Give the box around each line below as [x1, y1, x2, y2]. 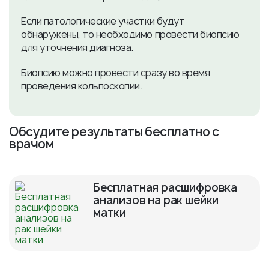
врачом [9, 136, 54, 152]
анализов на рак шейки [93, 193, 219, 208]
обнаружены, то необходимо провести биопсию [21, 28, 240, 41]
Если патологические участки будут [21, 14, 185, 28]
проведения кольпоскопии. [21, 79, 142, 92]
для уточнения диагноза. [21, 41, 133, 54]
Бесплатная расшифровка [93, 180, 238, 195]
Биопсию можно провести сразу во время [21, 66, 210, 79]
